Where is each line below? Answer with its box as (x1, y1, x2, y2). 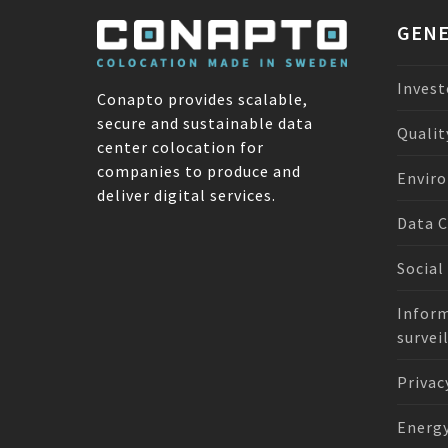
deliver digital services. (97, 185, 276, 206)
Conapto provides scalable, (97, 89, 308, 110)
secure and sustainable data (97, 113, 313, 134)
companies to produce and (97, 161, 301, 182)
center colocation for (97, 137, 264, 158)
